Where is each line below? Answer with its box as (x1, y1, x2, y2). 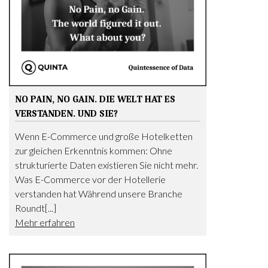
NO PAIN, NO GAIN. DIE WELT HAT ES (15, 94, 175, 105)
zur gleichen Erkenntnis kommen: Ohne (15, 145, 172, 156)
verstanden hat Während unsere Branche (15, 188, 182, 199)
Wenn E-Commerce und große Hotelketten (15, 130, 193, 142)
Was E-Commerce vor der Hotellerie (15, 173, 166, 185)
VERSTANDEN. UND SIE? (15, 108, 118, 119)
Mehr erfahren (15, 217, 75, 228)
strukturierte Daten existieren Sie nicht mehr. (15, 159, 198, 170)
